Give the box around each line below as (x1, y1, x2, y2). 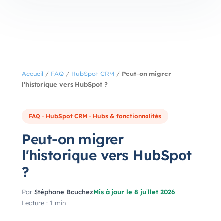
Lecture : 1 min (22, 199, 66, 207)
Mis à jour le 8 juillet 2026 (93, 188, 175, 196)
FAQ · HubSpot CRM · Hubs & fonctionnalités (29, 112, 161, 120)
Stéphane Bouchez (34, 188, 93, 196)
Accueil (22, 70, 43, 77)
